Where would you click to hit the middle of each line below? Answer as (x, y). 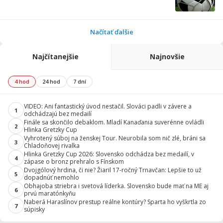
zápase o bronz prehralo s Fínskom (74, 162)
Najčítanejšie (56, 56)
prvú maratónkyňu (50, 193)
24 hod (51, 81)
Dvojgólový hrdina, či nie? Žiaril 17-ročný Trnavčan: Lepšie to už (113, 170)
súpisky (34, 209)
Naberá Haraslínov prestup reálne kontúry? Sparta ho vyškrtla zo (115, 202)
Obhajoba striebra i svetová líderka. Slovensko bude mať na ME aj (116, 186)
